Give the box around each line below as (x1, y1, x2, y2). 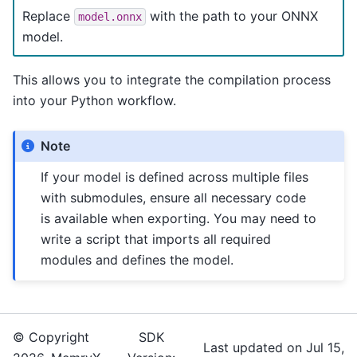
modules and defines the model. (41, 252, 234, 269)
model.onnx (78, 10, 142, 23)
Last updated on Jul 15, (203, 339, 344, 355)
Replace (22, 7, 74, 24)
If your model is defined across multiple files (41, 169, 309, 186)
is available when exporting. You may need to (41, 210, 317, 227)
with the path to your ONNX (146, 7, 318, 24)
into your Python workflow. (13, 92, 176, 108)
